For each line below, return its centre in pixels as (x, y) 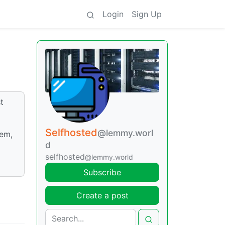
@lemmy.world (109, 157)
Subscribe (102, 173)
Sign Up (147, 14)
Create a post (102, 196)
